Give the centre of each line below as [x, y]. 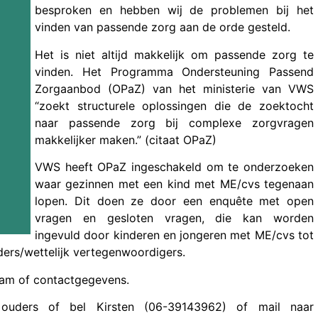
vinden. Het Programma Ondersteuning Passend [174, 71]
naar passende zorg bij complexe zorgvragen [174, 122]
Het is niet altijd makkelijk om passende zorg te [174, 54]
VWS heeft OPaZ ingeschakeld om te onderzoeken [174, 167]
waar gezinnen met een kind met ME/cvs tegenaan [174, 184]
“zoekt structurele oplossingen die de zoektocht [174, 105]
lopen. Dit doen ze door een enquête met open [174, 201]
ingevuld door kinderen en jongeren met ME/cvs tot [174, 235]
